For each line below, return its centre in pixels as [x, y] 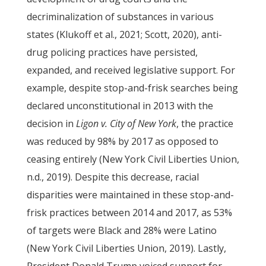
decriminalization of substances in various [120, 17]
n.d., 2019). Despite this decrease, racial [113, 177]
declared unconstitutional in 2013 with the [120, 106]
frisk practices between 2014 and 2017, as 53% [129, 213]
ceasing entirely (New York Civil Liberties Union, [133, 159]
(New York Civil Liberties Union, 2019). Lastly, [126, 248]
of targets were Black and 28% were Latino [121, 230]
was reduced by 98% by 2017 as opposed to [122, 141]
